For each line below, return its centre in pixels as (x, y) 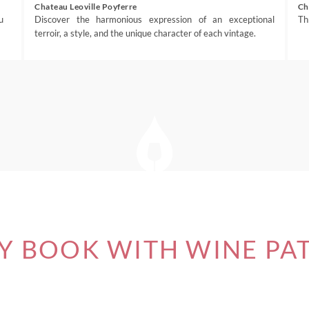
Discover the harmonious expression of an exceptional (154, 19)
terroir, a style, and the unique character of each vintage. (146, 33)
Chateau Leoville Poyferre (86, 7)
